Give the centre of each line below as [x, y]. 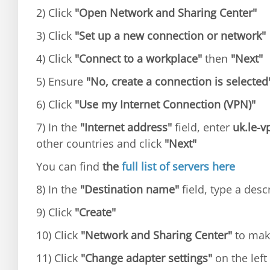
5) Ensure [61, 81]
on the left [240, 258]
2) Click [55, 13]
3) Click [54, 36]
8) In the [58, 189]
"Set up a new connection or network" [169, 36]
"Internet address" [126, 127]
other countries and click [100, 143]
